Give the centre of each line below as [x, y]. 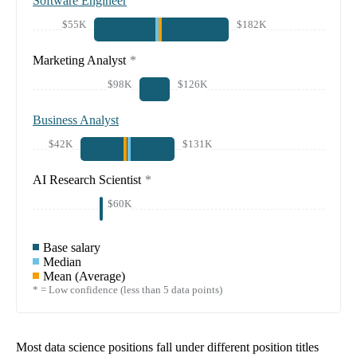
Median [62, 262]
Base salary [72, 248]
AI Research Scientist [87, 180]
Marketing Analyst [79, 61]
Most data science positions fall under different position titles [167, 347]
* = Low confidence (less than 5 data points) [127, 290]
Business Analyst [76, 120]
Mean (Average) [84, 277]
